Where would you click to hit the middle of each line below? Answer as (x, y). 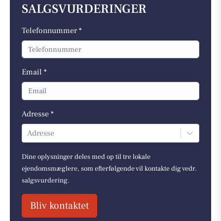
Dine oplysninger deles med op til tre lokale (86, 157)
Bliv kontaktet (59, 205)
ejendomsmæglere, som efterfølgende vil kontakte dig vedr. (109, 168)
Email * (34, 72)
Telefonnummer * (52, 30)
